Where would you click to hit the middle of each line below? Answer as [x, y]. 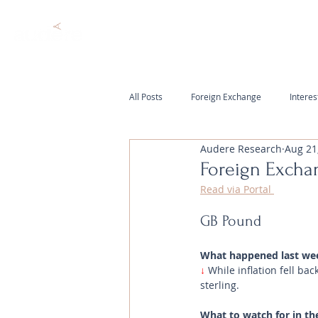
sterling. [220, 285]
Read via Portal [237, 189]
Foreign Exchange [226, 96]
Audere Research [241, 148]
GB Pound [231, 221]
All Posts [146, 96]
